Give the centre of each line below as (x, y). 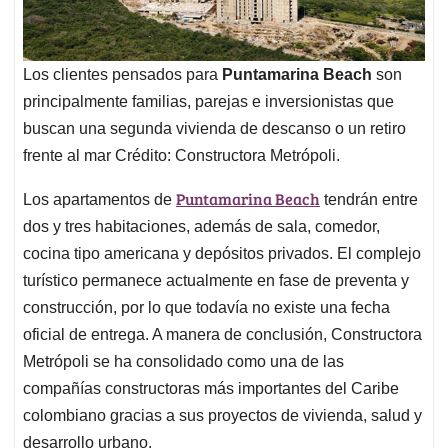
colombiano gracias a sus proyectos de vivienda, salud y (222, 415)
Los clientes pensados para (122, 74)
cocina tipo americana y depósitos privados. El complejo (222, 253)
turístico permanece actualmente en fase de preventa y (216, 280)
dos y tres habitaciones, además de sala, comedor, (201, 226)
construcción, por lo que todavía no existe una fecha (206, 307)
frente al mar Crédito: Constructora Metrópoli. (181, 155)
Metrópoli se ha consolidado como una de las (183, 361)
